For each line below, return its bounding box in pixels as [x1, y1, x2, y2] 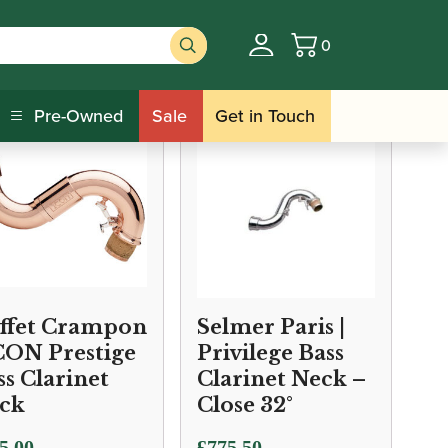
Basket [320, 44, 368, 67]
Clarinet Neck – [197, 367, 366, 391]
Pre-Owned [34, 103, 124, 128]
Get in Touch [215, 103, 316, 128]
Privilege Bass [197, 341, 344, 365]
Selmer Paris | [197, 315, 345, 339]
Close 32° [197, 393, 293, 417]
